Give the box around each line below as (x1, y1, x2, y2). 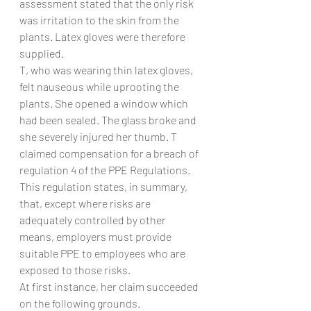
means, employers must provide (19, 230, 174, 243)
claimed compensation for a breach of (19, 146, 201, 160)
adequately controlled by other (19, 213, 168, 226)
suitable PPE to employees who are (19, 246, 187, 260)
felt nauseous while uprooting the (19, 80, 181, 93)
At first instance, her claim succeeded (19, 280, 201, 293)
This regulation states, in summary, (19, 180, 190, 193)
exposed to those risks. (19, 263, 131, 276)
